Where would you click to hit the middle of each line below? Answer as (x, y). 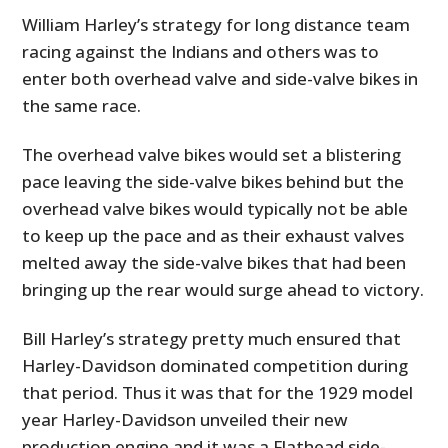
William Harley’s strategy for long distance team (216, 25)
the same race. (82, 106)
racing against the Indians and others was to (201, 52)
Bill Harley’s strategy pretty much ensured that (212, 339)
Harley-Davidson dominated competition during (215, 366)
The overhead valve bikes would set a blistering (212, 155)
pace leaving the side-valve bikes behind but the (213, 182)
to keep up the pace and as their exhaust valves (213, 236)
